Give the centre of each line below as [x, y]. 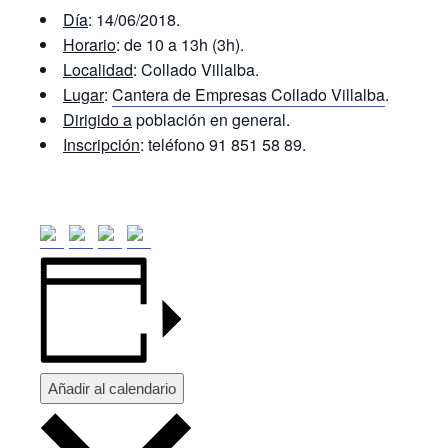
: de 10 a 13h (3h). [180, 44]
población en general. [211, 119]
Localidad [98, 69]
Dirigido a [97, 119]
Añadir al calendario [112, 389]
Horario [89, 44]
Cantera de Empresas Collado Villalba [248, 94]
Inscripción [101, 144]
